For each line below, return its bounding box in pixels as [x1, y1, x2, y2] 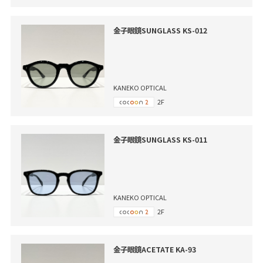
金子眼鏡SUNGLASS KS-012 [113, 25, 207, 36]
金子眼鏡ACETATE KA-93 [113, 244, 196, 255]
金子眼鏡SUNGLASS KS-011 [113, 134, 207, 146]
